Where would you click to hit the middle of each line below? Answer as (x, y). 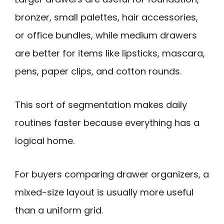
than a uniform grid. (59, 210)
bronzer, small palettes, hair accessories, (106, 17)
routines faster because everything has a (107, 123)
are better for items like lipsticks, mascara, (110, 53)
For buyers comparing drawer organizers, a (112, 174)
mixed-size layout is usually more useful (104, 192)
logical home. (45, 141)
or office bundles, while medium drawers (106, 35)
